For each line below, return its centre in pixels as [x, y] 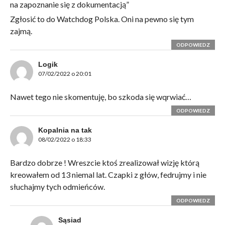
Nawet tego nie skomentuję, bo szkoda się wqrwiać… [100, 97]
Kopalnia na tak [65, 130]
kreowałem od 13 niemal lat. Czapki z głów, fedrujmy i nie [108, 175]
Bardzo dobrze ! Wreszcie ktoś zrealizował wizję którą [104, 163]
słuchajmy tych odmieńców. [57, 187]
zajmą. [21, 31]
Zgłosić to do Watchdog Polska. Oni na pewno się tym [102, 19]
